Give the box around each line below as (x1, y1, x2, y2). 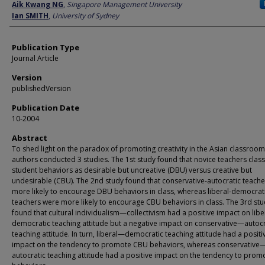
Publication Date (12, 102, 79, 113)
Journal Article (12, 53, 59, 63)
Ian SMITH (12, 11, 49, 21)
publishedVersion (12, 83, 71, 93)
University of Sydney (52, 11, 119, 21)
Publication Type (12, 42, 79, 53)
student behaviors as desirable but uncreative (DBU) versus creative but (12, 165, 252, 175)
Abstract (12, 132, 47, 143)
